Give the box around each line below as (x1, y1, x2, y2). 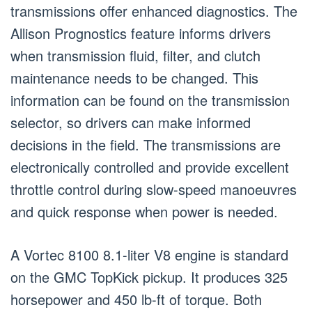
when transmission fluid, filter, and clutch (10, 45, 260, 66)
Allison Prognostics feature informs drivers (10, 23, 271, 44)
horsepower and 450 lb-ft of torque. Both (10, 289, 262, 310)
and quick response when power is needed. (10, 201, 278, 222)
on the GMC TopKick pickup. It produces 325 (10, 267, 288, 288)
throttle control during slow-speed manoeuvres (10, 179, 297, 200)
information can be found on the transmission (10, 90, 290, 111)
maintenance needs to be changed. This (10, 68, 258, 88)
